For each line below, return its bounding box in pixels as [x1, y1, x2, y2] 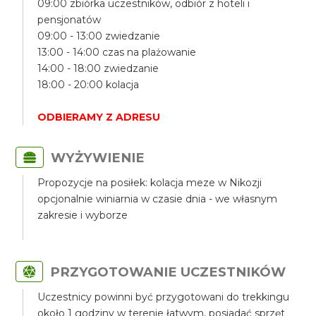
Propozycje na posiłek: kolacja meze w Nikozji [37, 176, 262, 189]
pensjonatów [37, 13, 102, 26]
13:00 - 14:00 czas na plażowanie [37, 46, 197, 59]
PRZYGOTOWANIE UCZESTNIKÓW [50, 264, 286, 280]
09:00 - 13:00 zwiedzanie [37, 30, 161, 42]
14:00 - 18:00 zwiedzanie [37, 62, 159, 75]
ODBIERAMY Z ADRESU [37, 111, 161, 123]
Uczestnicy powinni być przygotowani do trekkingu [37, 291, 290, 303]
